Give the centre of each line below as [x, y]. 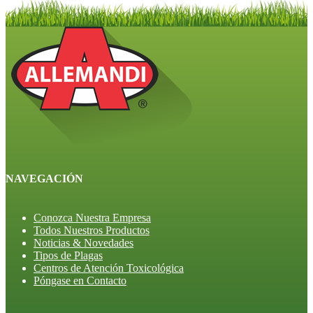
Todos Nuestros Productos [92, 230]
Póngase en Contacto [80, 280]
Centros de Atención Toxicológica [109, 268]
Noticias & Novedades [83, 242]
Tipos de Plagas [68, 255]
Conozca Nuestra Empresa [92, 217]
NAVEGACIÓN [44, 179]
